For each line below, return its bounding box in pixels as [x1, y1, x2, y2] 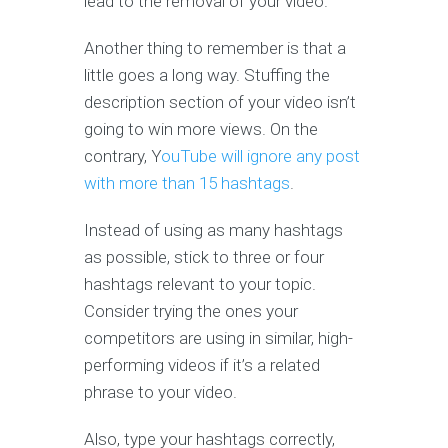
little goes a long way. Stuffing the [84, 64, 330, 85]
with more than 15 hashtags [84, 172, 290, 193]
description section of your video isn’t [84, 91, 356, 112]
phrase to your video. [84, 381, 237, 402]
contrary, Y [84, 145, 161, 166]
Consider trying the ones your [84, 300, 298, 321]
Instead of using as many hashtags [84, 219, 343, 240]
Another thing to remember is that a [84, 37, 346, 58]
